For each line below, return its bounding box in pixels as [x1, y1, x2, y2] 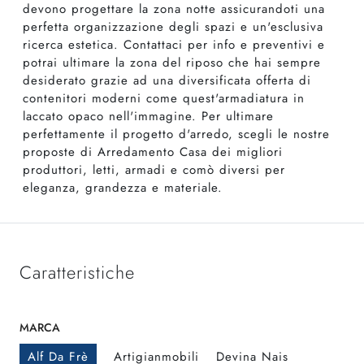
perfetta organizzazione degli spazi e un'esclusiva [23, 18, 323, 37]
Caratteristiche [19, 260, 135, 286]
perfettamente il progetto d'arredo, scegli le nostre [23, 125, 330, 144]
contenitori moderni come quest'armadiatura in [23, 89, 305, 108]
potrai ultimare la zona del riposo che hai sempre [23, 54, 321, 72]
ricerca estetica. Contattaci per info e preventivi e [23, 36, 325, 54]
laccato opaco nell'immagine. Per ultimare [23, 107, 274, 126]
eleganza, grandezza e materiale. [23, 179, 223, 197]
